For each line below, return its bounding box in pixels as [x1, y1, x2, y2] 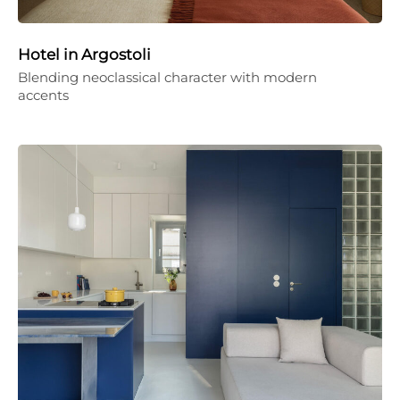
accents [18, 86, 69, 104]
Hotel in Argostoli [18, 45, 151, 63]
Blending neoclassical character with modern [18, 68, 317, 86]
